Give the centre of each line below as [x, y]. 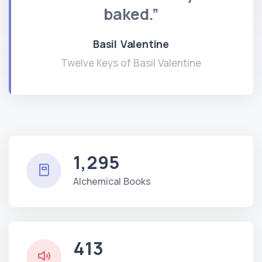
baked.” [131, 14]
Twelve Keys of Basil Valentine [131, 63]
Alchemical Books [112, 181]
